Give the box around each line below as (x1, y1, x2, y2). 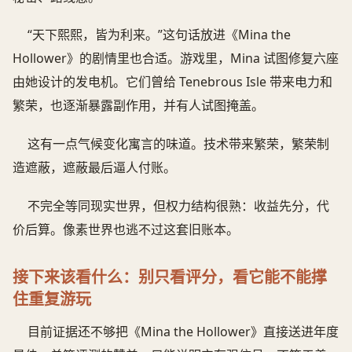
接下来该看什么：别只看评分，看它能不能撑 (13, 266, 327, 288)
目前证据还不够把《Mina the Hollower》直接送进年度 (27, 323, 339, 341)
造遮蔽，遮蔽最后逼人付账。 (13, 159, 176, 177)
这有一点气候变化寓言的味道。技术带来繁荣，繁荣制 (27, 135, 330, 153)
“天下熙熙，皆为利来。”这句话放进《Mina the (27, 26, 291, 44)
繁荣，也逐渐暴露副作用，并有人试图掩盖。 (13, 97, 264, 115)
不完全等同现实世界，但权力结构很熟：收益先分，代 (27, 197, 330, 215)
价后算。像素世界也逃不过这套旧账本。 (13, 221, 239, 239)
